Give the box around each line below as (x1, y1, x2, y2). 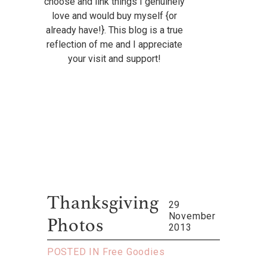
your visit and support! (67, 53, 161, 65)
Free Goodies (102, 246, 165, 258)
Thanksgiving (46, 194, 159, 214)
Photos (46, 217, 104, 237)
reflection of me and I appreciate (46, 39, 182, 51)
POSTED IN (46, 246, 103, 258)
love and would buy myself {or (51, 10, 177, 22)
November (168, 210, 216, 222)
